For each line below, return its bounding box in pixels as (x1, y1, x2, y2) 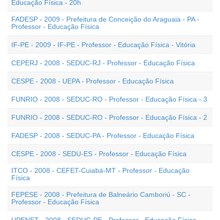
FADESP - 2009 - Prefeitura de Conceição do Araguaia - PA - (11, 15, 199, 23)
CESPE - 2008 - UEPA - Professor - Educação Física (11, 77, 174, 85)
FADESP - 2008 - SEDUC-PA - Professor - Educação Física (11, 132, 194, 139)
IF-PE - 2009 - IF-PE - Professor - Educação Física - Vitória (11, 41, 195, 49)
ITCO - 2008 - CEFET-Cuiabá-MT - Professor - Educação (11, 166, 190, 174)
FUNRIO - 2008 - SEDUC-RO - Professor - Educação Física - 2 (11, 113, 207, 121)
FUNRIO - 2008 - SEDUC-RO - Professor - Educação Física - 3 (11, 95, 207, 103)
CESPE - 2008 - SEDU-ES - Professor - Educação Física (11, 150, 187, 158)
